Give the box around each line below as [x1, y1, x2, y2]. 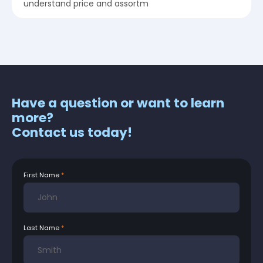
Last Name [23, 223, 59, 233]
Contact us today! [12, 123, 132, 142]
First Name [23, 170, 59, 180]
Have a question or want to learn [12, 94, 224, 113]
